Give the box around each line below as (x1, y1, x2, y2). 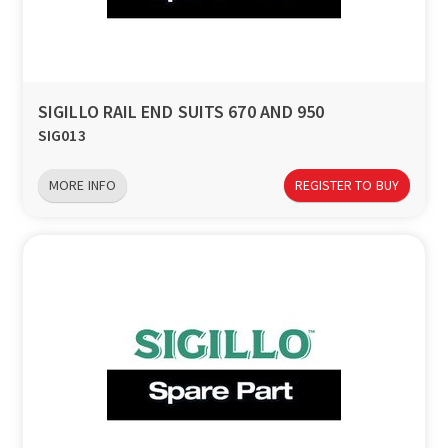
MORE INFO (49, 176, 116, 194)
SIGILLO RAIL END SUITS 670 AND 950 (38, 100, 325, 124)
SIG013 (38, 125, 86, 146)
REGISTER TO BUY (294, 176, 399, 194)
